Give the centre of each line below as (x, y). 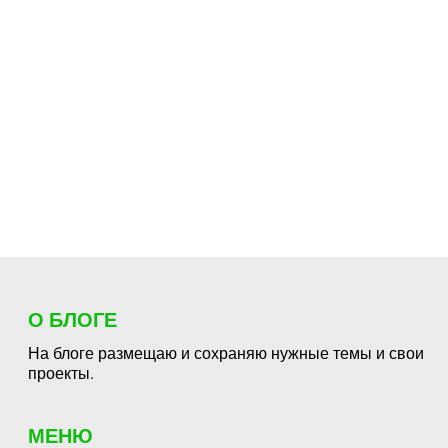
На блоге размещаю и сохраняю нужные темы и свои (225, 352)
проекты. (60, 372)
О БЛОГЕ (72, 319)
